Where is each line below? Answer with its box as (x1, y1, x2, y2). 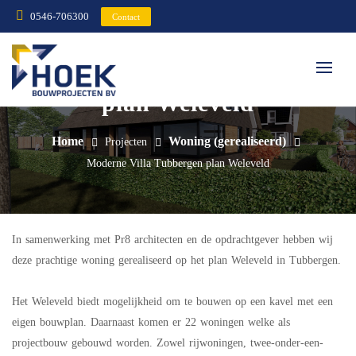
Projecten (105, 136, 147, 148)
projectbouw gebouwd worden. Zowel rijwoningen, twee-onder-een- (12, 336, 323, 349)
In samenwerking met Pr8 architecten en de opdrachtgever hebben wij (12, 233, 333, 246)
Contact (112, 11, 140, 21)
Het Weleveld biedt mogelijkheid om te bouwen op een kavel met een (12, 295, 333, 308)
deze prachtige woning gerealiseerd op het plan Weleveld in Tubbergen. (12, 253, 341, 266)
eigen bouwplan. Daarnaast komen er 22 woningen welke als (12, 315, 290, 328)
